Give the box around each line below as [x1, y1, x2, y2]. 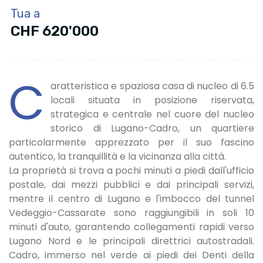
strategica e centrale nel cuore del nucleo [50, 107, 254, 121]
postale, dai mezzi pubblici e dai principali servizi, [9, 177, 254, 191]
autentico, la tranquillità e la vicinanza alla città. [9, 149, 226, 163]
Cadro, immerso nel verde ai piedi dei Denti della [9, 248, 254, 262]
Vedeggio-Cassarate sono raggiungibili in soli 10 [9, 205, 254, 220]
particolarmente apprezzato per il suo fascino [9, 135, 254, 149]
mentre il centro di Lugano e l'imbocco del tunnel [9, 191, 254, 205]
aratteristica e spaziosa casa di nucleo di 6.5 [50, 79, 254, 93]
